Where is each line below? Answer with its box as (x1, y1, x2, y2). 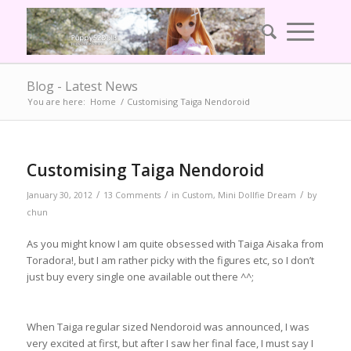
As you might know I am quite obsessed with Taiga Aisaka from (26, 237, 324, 251)
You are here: (27, 96, 85, 107)
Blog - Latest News (26, 78, 138, 95)
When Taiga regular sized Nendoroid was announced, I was (26, 320, 309, 335)
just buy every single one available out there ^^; (26, 270, 254, 284)
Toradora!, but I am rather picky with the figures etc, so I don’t (26, 253, 314, 268)
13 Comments (103, 190, 161, 201)
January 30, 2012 (26, 190, 92, 201)
